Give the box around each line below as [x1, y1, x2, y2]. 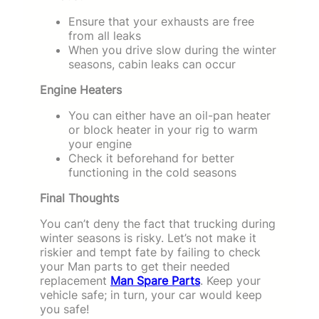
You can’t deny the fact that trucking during [40, 216, 276, 231]
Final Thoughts [40, 190, 119, 205]
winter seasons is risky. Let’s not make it [40, 230, 256, 245]
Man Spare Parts [110, 273, 200, 288]
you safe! [40, 301, 89, 316]
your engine [68, 136, 132, 151]
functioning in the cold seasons [68, 164, 236, 179]
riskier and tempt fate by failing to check [40, 244, 261, 259]
